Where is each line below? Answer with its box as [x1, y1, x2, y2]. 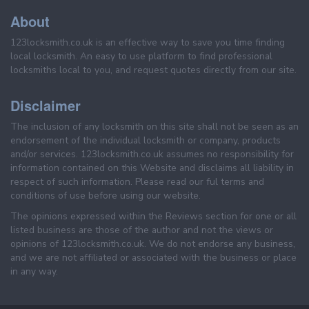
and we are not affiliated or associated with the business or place [10, 251, 297, 265]
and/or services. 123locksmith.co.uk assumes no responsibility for [10, 148, 294, 161]
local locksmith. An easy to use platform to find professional [10, 50, 272, 63]
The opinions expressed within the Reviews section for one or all [10, 210, 297, 223]
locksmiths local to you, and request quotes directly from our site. [10, 63, 297, 77]
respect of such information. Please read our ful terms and [10, 175, 264, 189]
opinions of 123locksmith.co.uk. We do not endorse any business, [10, 237, 295, 251]
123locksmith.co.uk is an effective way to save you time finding [10, 36, 285, 50]
